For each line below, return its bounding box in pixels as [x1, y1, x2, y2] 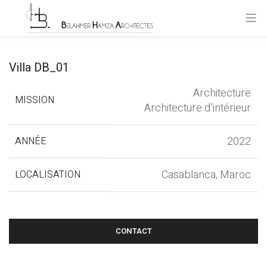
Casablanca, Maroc [162, 167, 251, 183]
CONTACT [115, 225, 152, 237]
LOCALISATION [15, 167, 80, 182]
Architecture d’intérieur [144, 100, 251, 116]
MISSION [15, 93, 54, 107]
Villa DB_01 [9, 59, 69, 76]
